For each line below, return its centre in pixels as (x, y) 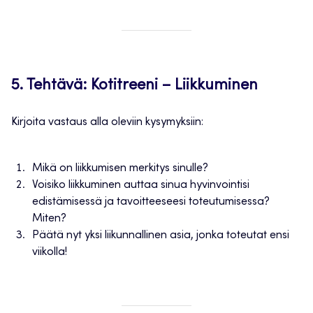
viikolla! (50, 253)
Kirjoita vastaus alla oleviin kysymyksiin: (107, 123)
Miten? (49, 219)
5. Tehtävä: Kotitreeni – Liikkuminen (134, 86)
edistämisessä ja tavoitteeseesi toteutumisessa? (151, 202)
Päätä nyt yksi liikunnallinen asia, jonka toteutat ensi (161, 236)
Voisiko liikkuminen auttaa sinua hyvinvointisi (141, 185)
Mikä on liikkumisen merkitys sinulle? (120, 169)
